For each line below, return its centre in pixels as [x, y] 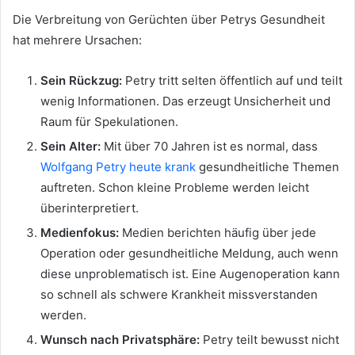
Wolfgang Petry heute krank [118, 167]
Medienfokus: [80, 233]
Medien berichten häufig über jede [218, 233]
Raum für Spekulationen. [109, 122]
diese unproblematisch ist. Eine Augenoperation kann [190, 274]
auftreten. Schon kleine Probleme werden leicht [175, 188]
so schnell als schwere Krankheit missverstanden [179, 295]
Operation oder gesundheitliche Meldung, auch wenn [189, 254]
